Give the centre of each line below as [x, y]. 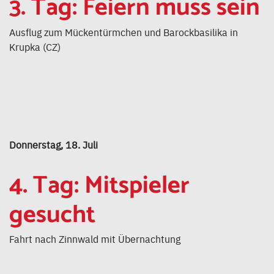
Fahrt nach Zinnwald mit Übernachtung [95, 239]
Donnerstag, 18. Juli [54, 144]
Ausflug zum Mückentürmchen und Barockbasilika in [124, 31]
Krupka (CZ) [35, 46]
